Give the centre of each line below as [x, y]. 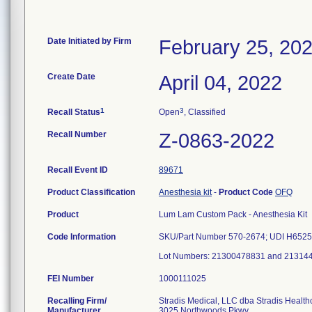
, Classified [205, 112]
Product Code [247, 192]
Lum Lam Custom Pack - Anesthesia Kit [233, 214]
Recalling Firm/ [77, 301]
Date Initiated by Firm [89, 41]
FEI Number [71, 279]
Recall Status [74, 112]
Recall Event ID [78, 170]
